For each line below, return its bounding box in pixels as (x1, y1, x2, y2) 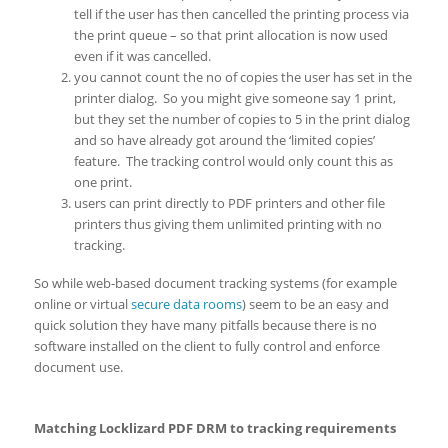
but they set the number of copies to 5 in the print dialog (73, 109, 410, 128)
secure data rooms (130, 294, 242, 313)
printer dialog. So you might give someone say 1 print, (73, 88, 396, 107)
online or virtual (33, 294, 131, 313)
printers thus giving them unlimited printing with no (73, 214, 382, 233)
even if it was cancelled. (73, 46, 211, 65)
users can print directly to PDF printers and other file (73, 193, 385, 212)
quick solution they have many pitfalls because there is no (33, 315, 377, 334)
